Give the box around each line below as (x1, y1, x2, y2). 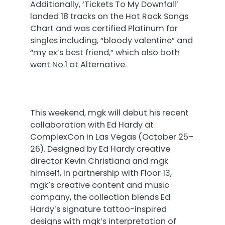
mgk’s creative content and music (30, 179, 169, 191)
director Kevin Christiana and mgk (30, 155, 168, 167)
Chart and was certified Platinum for (30, 22, 178, 34)
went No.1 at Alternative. (30, 58, 127, 70)
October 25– (142, 131, 193, 143)
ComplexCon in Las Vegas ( (30, 131, 142, 143)
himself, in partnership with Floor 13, (30, 167, 172, 179)
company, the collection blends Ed (30, 191, 170, 203)
